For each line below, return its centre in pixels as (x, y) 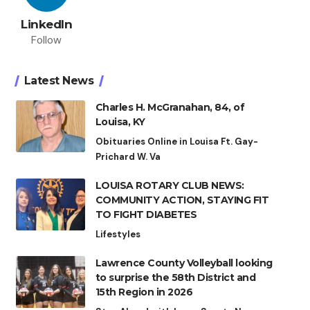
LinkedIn (47, 25)
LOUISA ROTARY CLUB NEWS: (170, 186)
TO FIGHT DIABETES (146, 215)
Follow (47, 40)
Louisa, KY (120, 122)
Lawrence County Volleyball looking (184, 263)
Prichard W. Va (128, 157)
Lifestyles (118, 235)
